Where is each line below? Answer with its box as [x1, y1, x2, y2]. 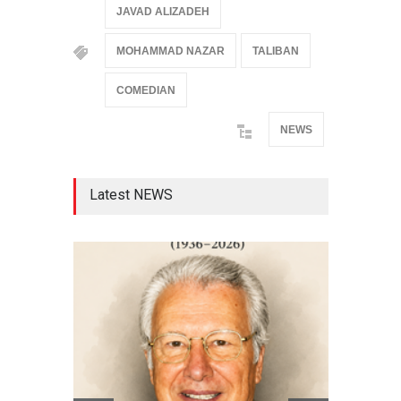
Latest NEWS [89, 185, 173, 203]
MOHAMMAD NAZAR [115, 44, 225, 57]
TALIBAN [252, 44, 299, 57]
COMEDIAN [115, 83, 175, 97]
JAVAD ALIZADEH [115, 4, 209, 18]
